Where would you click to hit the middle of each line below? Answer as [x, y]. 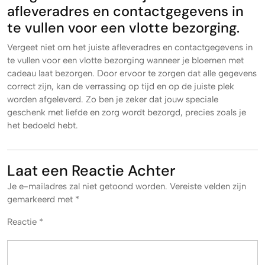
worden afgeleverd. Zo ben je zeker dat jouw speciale [113, 99]
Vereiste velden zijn [208, 186]
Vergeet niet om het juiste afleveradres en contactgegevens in [130, 47]
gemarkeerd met [41, 199]
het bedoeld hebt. [43, 125]
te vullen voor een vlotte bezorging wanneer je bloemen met [125, 60]
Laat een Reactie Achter [91, 170]
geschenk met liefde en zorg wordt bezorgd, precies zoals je [127, 112]
